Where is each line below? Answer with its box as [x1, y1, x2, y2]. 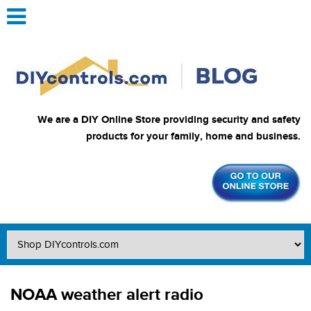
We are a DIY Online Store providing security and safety [37, 113, 301, 126]
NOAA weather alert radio [10, 285, 203, 305]
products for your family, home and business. [86, 130, 301, 143]
